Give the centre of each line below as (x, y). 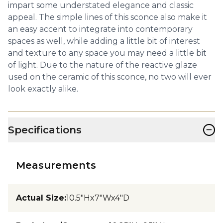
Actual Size (40, 198)
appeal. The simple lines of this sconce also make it (108, 17)
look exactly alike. (43, 89)
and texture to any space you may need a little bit (107, 53)
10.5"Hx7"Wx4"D (98, 198)
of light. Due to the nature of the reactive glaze (103, 65)
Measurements (56, 165)
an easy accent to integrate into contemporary (100, 29)
